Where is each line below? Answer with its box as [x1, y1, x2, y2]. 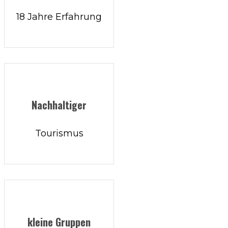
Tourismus [35, 128, 83, 139]
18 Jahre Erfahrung [16, 11, 102, 22]
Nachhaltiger [32, 97, 87, 113]
